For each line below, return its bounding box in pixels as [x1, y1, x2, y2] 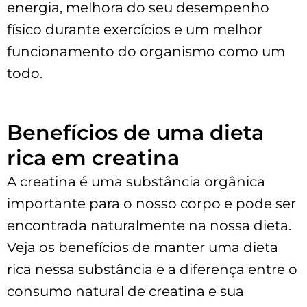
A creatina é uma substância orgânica [7, 173, 265, 190]
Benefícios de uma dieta [7, 119, 264, 145]
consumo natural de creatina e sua [7, 282, 244, 299]
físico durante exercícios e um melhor [7, 21, 262, 38]
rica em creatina [7, 145, 180, 171]
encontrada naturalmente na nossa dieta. [7, 217, 291, 234]
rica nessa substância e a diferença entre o [7, 260, 297, 278]
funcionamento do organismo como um [7, 42, 285, 60]
